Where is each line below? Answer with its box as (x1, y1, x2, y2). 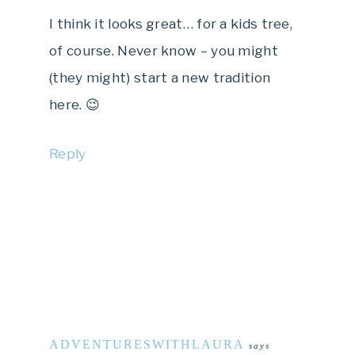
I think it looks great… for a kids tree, (49, 15, 292, 32)
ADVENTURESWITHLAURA (49, 337, 245, 351)
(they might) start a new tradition (49, 69, 271, 86)
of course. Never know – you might (49, 42, 278, 59)
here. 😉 (49, 96, 101, 113)
